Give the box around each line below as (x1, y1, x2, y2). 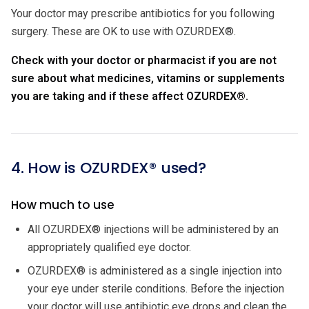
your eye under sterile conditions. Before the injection (28, 281, 284, 295)
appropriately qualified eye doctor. (28, 240, 191, 254)
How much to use (11, 196, 114, 213)
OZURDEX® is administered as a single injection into (28, 263, 282, 277)
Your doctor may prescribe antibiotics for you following (11, 6, 275, 20)
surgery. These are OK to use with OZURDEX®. (11, 24, 236, 38)
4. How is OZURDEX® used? (11, 157, 206, 179)
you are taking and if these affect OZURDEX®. (11, 89, 248, 103)
